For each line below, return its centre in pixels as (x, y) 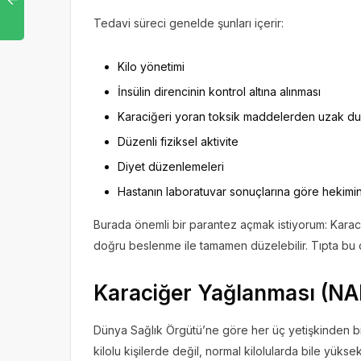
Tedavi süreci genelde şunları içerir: (189, 23)
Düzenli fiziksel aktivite (178, 141)
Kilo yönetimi (151, 66)
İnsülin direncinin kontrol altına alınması (219, 91)
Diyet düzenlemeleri (171, 166)
